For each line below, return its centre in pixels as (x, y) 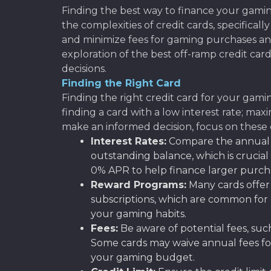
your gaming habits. (139, 214)
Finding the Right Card (121, 83)
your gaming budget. (143, 257)
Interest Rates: (129, 141)
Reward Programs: (139, 184)
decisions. (84, 68)
